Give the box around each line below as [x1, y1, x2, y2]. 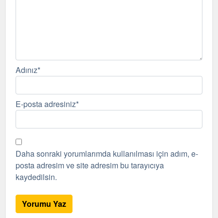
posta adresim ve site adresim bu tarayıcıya [16, 159, 164, 171]
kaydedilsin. [16, 171, 57, 182]
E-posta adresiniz [16, 98, 76, 109]
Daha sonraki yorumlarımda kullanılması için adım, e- [16, 147, 198, 159]
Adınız [16, 64, 37, 75]
